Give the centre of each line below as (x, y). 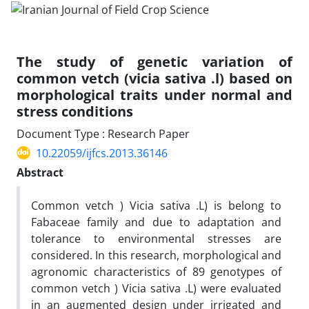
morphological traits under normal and (154, 94)
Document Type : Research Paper (103, 133)
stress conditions (75, 111)
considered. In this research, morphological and (156, 255)
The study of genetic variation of (154, 61)
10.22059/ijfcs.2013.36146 (102, 153)
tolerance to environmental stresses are (156, 238)
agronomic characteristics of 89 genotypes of (156, 271)
